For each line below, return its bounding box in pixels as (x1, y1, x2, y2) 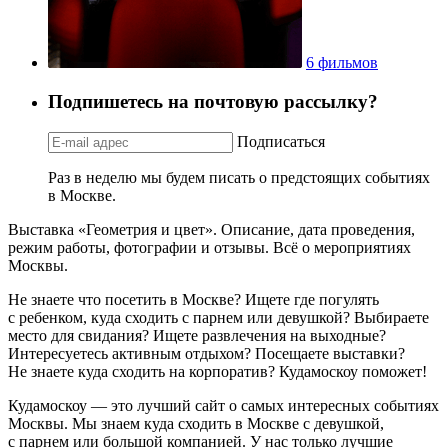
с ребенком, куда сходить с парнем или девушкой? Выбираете (8, 308, 429, 326)
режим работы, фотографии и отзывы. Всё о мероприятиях (8, 238, 411, 256)
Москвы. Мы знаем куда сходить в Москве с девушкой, (8, 414, 384, 432)
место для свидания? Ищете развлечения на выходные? (8, 326, 386, 344)
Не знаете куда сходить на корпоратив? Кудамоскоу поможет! (8, 362, 427, 380)
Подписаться (237, 132, 325, 150)
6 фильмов (306, 54, 378, 72)
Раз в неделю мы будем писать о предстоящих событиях (48, 168, 430, 186)
